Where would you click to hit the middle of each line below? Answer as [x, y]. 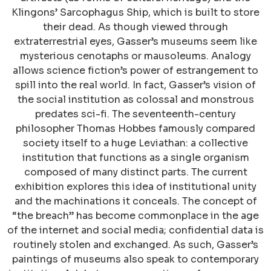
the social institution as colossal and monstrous [135, 100]
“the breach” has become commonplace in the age [135, 216]
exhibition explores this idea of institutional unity [135, 187]
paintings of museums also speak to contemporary [135, 260]
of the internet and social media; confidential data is [135, 230]
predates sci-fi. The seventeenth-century [135, 114]
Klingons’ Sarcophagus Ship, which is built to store [135, 13]
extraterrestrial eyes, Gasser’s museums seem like [135, 42]
